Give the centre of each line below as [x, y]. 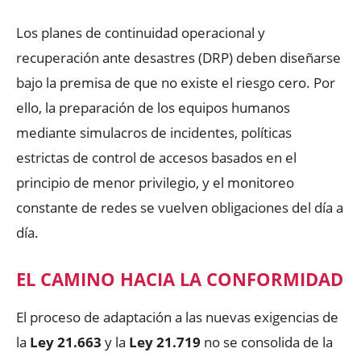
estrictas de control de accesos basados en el [156, 157]
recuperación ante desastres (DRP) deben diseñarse [178, 57]
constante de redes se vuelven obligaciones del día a [180, 207]
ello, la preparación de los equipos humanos [153, 107]
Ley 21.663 [66, 342]
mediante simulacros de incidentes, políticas [154, 132]
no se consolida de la [267, 342]
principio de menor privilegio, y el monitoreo [155, 182]
